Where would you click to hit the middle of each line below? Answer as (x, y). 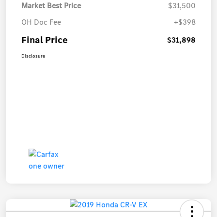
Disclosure (33, 56)
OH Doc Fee (41, 22)
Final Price (45, 40)
